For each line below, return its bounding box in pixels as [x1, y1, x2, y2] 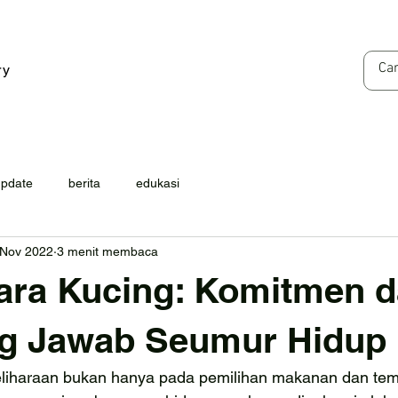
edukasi [136, 175, 179, 190]
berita [68, 175, 100, 190]
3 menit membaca [57, 243, 158, 259]
